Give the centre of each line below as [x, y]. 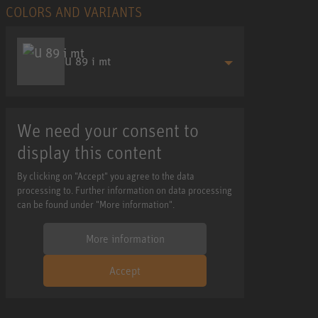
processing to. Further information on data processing [125, 190]
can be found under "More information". [96, 204]
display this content [89, 152]
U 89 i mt [88, 61]
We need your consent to [108, 130]
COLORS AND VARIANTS [74, 11]
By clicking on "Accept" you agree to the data [106, 175]
